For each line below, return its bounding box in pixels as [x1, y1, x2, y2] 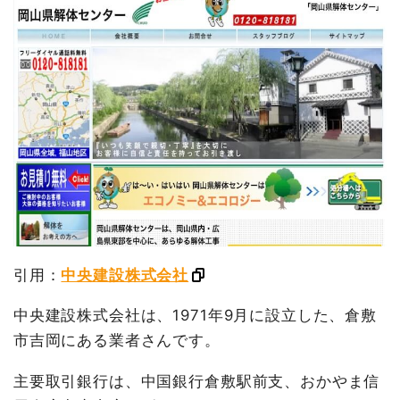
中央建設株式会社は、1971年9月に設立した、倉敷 [12, 306, 377, 325]
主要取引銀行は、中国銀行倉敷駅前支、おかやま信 [12, 372, 380, 391]
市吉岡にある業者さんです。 [12, 331, 221, 350]
